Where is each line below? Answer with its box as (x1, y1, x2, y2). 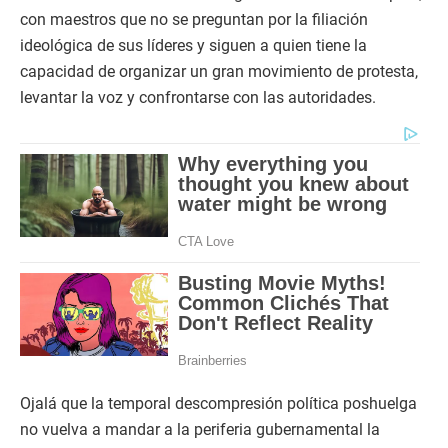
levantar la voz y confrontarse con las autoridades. (20, 88, 376, 107)
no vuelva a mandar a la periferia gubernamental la (20, 420, 380, 439)
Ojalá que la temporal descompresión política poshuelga (20, 394, 417, 413)
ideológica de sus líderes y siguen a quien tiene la (20, 36, 367, 55)
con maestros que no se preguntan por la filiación (20, 10, 368, 29)
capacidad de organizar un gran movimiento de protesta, (20, 62, 418, 81)
